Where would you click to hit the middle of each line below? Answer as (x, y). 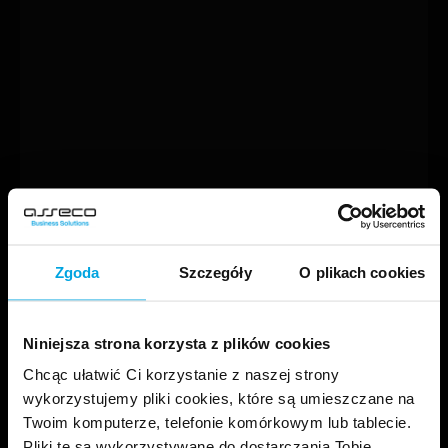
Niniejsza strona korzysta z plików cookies (177, 342)
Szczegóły (215, 271)
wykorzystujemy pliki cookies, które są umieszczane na (219, 398)
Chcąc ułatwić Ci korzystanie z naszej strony (181, 374)
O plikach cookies (362, 271)
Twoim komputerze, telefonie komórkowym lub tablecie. (217, 422)
